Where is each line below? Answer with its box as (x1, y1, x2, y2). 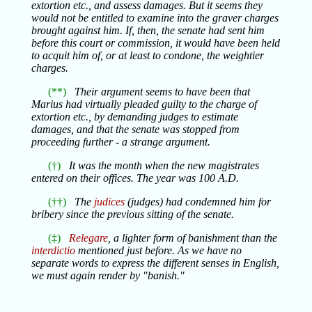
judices (93, 196, 125, 208)
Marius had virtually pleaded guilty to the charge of (31, 98, 257, 110)
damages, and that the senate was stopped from (31, 123, 240, 135)
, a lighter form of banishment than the (107, 232, 277, 244)
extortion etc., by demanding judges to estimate (31, 111, 238, 123)
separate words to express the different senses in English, (31, 257, 279, 269)
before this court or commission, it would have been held (31, 37, 280, 49)
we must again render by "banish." (31, 270, 185, 281)
